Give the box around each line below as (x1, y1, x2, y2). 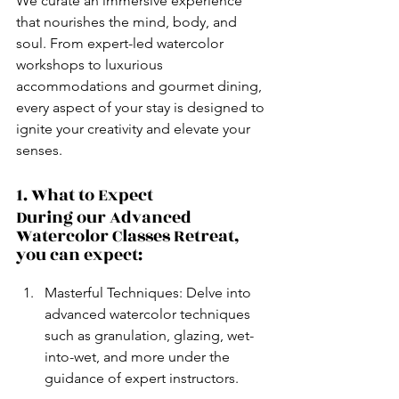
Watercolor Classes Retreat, (16, 223, 243, 248)
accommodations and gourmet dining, (16, 77, 265, 94)
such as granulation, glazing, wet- (45, 326, 254, 344)
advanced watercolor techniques (45, 305, 254, 322)
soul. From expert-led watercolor (16, 34, 227, 52)
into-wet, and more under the (45, 347, 233, 365)
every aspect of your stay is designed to (16, 98, 268, 116)
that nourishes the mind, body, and (16, 12, 240, 30)
